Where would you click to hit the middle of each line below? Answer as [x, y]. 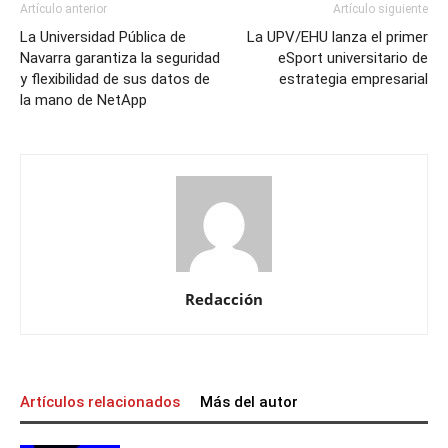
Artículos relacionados [100, 401]
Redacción [224, 298]
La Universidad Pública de [103, 36]
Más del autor [249, 401]
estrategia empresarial [353, 78]
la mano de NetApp [83, 99]
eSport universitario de [353, 57]
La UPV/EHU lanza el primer [337, 36]
